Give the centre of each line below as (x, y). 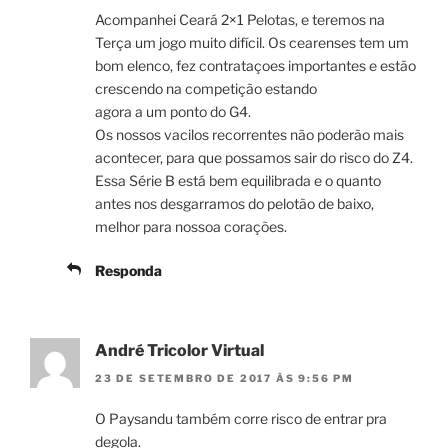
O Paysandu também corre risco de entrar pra (241, 419)
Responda (128, 270)
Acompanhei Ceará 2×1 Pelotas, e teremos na (240, 19)
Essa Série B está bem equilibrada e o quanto (238, 180)
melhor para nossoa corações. (191, 226)
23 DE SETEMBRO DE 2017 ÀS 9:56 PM (224, 378)
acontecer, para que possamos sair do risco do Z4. (254, 157)
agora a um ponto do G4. (173, 111)
